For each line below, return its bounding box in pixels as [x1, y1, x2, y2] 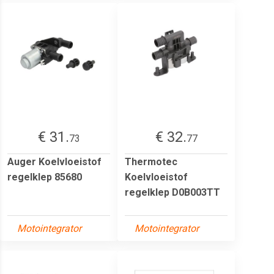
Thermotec [125, 155, 177, 168]
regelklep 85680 [7, 171, 82, 183]
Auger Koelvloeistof [7, 155, 102, 168]
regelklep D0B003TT [125, 186, 220, 198]
